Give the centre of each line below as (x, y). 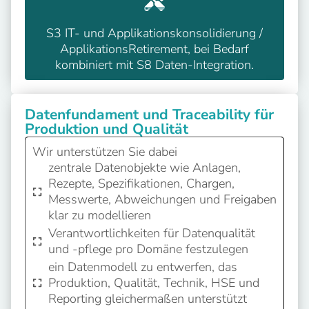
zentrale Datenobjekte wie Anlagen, (144, 167)
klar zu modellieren (99, 215)
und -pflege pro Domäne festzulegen (148, 249)
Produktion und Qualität (107, 129)
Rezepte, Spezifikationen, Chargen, (141, 183)
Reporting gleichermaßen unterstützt (147, 298)
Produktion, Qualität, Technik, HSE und (153, 282)
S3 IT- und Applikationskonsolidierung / (154, 33)
